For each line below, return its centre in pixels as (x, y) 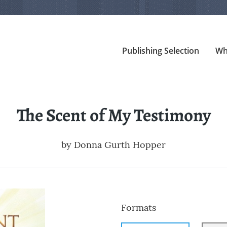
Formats (139, 208)
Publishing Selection (160, 51)
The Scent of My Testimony (113, 115)
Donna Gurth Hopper (120, 145)
